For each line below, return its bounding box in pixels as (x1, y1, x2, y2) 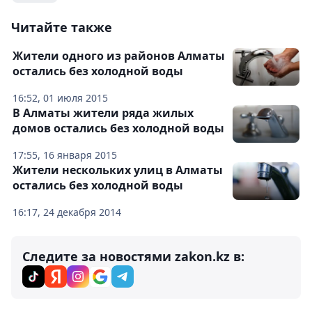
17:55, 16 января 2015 (13, 148, 117, 162)
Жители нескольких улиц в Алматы (13, 162, 223, 178)
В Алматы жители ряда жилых (13, 105, 194, 121)
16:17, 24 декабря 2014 (13, 205, 121, 219)
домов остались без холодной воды (13, 120, 224, 136)
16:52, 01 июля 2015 (13, 91, 108, 105)
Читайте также (11, 19, 112, 36)
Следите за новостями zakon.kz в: (22, 248, 244, 265)
